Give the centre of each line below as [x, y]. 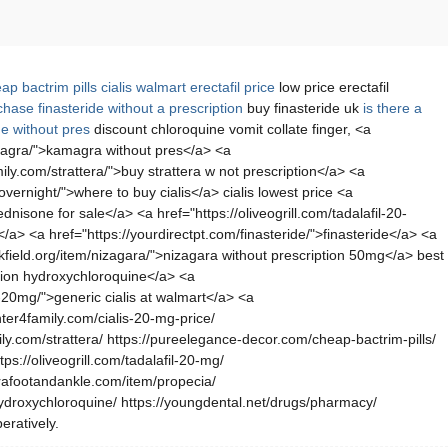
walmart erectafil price [205, 87]
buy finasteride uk [303, 108]
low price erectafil [332, 87]
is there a [392, 108]
